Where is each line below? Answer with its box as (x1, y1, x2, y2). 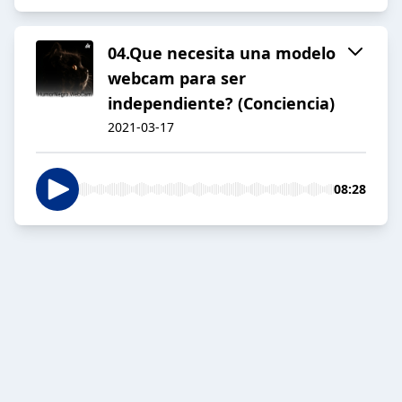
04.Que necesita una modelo (108, 42, 336, 65)
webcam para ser (108, 67, 246, 90)
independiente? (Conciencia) (108, 92, 335, 115)
